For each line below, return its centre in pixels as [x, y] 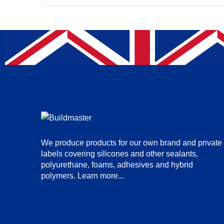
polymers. [59, 175]
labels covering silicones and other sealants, [119, 153]
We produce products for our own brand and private [131, 142]
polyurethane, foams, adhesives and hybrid [117, 164]
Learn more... [101, 175]
